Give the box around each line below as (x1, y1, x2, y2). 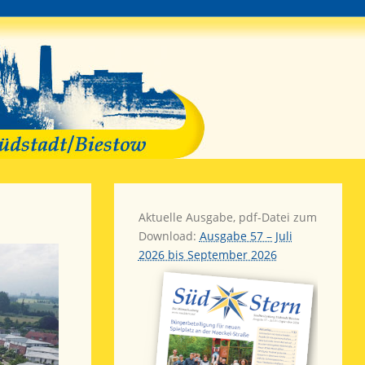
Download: (138, 228, 200, 244)
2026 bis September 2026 (138, 247, 277, 262)
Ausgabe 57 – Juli (199, 228, 292, 244)
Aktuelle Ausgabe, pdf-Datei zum (138, 209, 317, 225)
